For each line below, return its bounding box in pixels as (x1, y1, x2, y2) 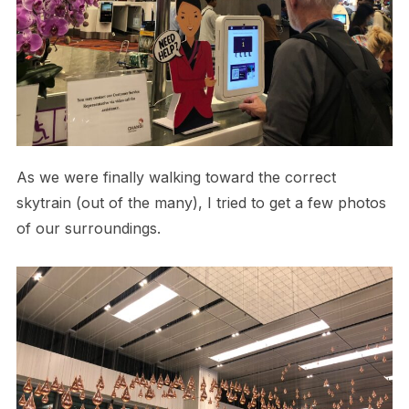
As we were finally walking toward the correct (16, 168, 336, 187)
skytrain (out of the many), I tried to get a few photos (16, 194, 386, 213)
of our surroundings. (16, 219, 161, 238)
